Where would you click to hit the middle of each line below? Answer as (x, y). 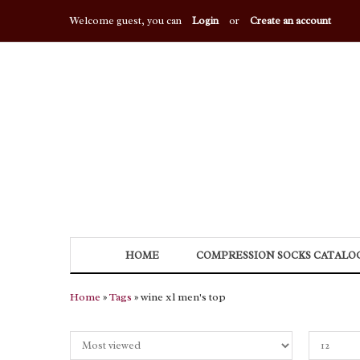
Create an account (290, 20)
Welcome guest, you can (127, 20)
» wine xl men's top (179, 297)
